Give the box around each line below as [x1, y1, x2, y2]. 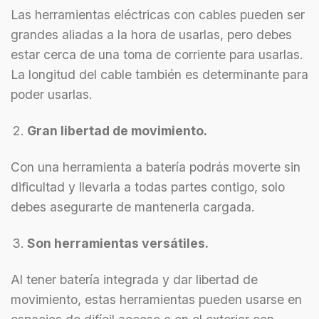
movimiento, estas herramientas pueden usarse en [11, 291, 302, 307]
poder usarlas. [11, 87, 93, 103]
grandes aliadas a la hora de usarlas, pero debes [11, 27, 292, 43]
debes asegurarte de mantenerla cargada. [11, 199, 258, 214]
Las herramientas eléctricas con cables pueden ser [11, 7, 305, 23]
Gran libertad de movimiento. [26, 122, 207, 138]
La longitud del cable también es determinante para [11, 67, 308, 83]
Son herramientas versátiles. [26, 235, 209, 251]
